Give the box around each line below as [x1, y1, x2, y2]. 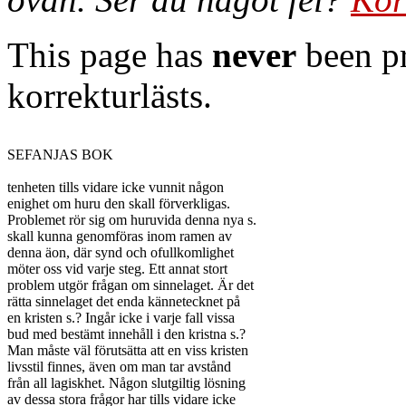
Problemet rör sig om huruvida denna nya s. [7, 212, 256, 227]
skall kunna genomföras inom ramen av [7, 228, 232, 244]
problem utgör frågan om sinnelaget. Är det [7, 277, 254, 293]
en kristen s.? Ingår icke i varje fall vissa [7, 310, 235, 325]
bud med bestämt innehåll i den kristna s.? [7, 326, 246, 342]
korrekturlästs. [7, 76, 212, 115]
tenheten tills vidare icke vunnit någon [7, 179, 224, 195]
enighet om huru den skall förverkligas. [7, 196, 230, 211]
